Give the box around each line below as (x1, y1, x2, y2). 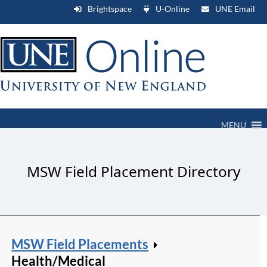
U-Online (156, 4, 190, 14)
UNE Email (215, 4, 255, 14)
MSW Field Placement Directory (27, 162, 240, 182)
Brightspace (88, 4, 132, 14)
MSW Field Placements (11, 236, 149, 253)
